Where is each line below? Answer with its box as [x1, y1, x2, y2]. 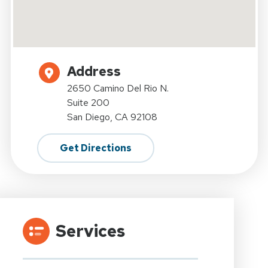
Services [55, 219, 125, 242]
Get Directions [59, 141, 132, 154]
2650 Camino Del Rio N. [66, 81, 169, 95]
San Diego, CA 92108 [66, 110, 157, 123]
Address [66, 62, 121, 80]
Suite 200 [66, 96, 109, 109]
